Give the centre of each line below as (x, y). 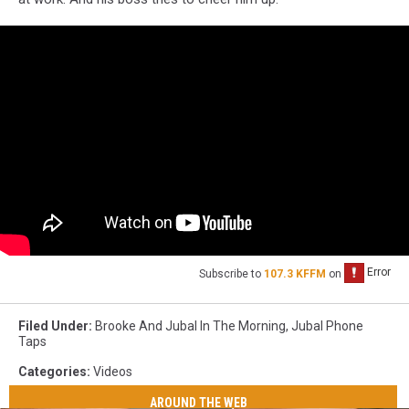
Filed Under (53, 325)
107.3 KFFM (295, 273)
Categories (52, 371)
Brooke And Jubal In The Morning (190, 325)
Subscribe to (231, 273)
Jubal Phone (327, 325)
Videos (113, 371)
